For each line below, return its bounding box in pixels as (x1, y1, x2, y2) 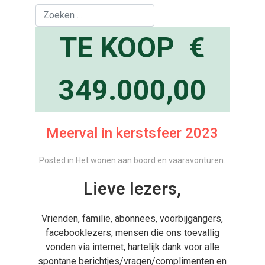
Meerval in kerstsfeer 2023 (46, 125, 219, 141)
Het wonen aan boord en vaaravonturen (76, 156, 224, 165)
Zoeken (34, 5, 66, 16)
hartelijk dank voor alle (127, 241, 219, 253)
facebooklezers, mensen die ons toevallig (45, 227, 219, 238)
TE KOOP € (59, 31, 205, 64)
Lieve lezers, (83, 179, 182, 199)
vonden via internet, (45, 241, 128, 253)
